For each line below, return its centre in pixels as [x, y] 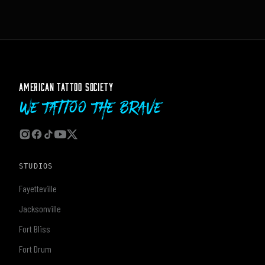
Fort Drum [35, 249]
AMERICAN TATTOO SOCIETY [66, 85]
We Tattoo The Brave [90, 108]
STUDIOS [36, 166]
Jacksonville [40, 209]
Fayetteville [38, 188]
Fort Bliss [35, 229]
